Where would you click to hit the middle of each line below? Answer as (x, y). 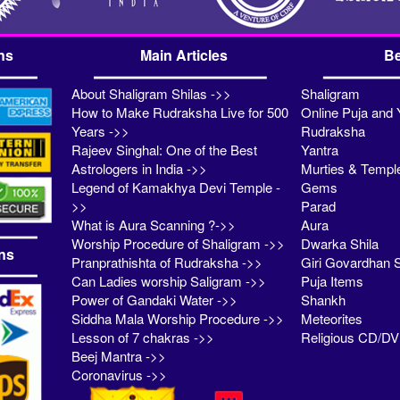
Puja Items (332, 281)
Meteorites (331, 319)
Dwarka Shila (339, 244)
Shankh (323, 300)
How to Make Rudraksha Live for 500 (180, 112)
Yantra (319, 150)
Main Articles (183, 55)
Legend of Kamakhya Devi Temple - (176, 187)
